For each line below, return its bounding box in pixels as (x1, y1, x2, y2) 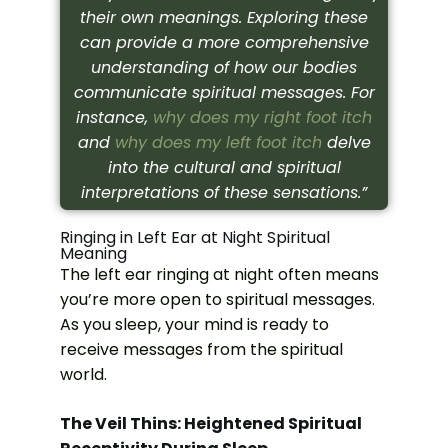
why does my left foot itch (114, 131, 322, 155)
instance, (76, 106, 153, 130)
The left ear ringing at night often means (60, 263, 379, 287)
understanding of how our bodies (91, 56, 357, 80)
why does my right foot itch (153, 106, 372, 130)
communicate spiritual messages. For (73, 81, 375, 105)
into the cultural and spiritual (107, 156, 341, 180)
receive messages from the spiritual (60, 338, 343, 362)
